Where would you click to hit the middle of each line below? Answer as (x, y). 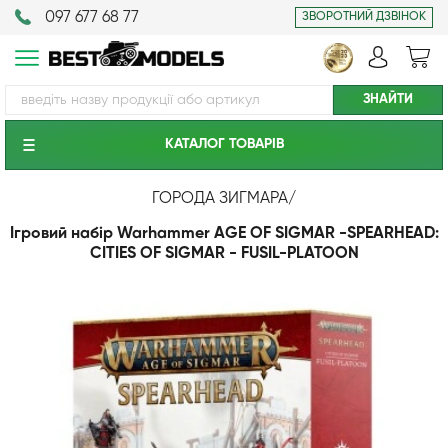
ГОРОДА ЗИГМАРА (220, 199)
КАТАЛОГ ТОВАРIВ (224, 144)
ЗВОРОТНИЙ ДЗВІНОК (364, 17)
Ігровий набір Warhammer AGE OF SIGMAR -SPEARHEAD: (224, 234)
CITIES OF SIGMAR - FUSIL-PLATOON (224, 254)
